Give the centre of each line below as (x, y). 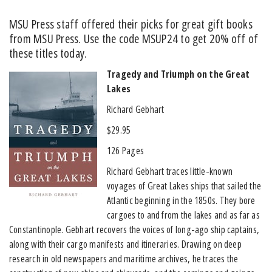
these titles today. (48, 53)
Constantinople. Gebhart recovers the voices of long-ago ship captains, (134, 229)
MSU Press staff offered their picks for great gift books (131, 24)
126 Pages (126, 150)
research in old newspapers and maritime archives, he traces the (124, 258)
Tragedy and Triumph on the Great (178, 74)
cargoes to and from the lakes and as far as (183, 215)
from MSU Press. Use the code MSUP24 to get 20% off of (134, 38)
